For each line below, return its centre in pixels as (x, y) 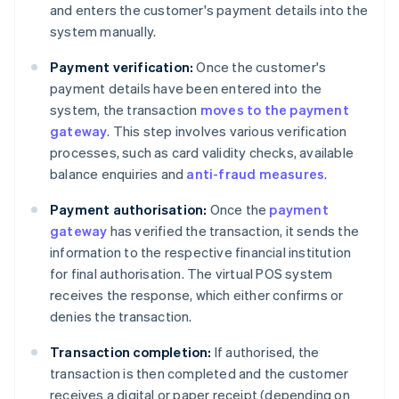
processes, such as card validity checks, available (202, 153)
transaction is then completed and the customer (199, 374)
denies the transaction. (121, 317)
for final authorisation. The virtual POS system (191, 274)
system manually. (103, 32)
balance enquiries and (118, 174)
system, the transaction (125, 110)
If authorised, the (265, 352)
